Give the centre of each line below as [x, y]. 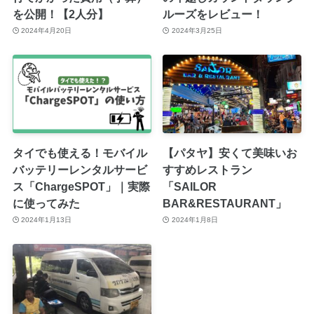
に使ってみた [46, 203]
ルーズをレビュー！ [213, 14]
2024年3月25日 [197, 31]
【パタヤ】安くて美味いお [230, 152]
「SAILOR [190, 186]
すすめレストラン [208, 169]
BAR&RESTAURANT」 [225, 203]
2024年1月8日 [194, 220]
